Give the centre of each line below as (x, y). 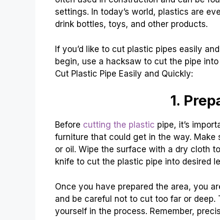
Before (69, 125)
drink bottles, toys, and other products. (131, 24)
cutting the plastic (119, 125)
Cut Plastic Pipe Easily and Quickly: (124, 73)
